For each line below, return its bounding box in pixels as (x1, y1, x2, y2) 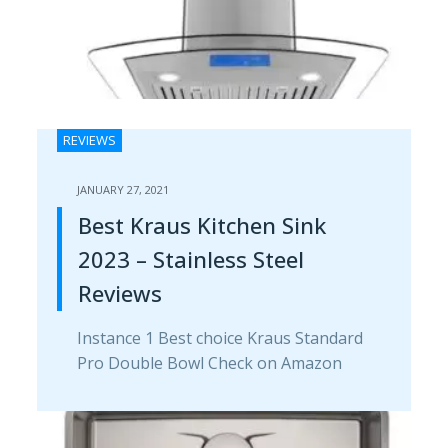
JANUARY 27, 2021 (76, 181, 169, 197)
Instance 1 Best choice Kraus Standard (76, 326, 363, 349)
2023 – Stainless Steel (77, 243, 304, 274)
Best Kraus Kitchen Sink (77, 209, 326, 240)
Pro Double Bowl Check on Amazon (76, 351, 342, 374)
